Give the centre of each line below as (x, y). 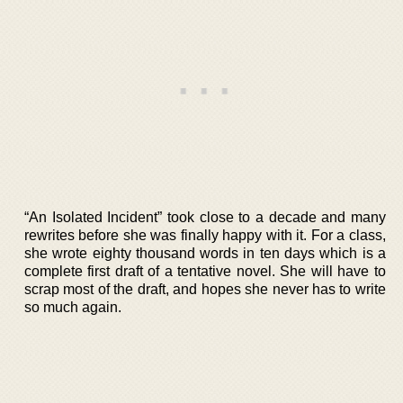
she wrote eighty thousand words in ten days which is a (205, 253)
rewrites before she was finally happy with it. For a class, (205, 235)
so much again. (73, 307)
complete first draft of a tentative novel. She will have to (205, 271)
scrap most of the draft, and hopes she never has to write (205, 289)
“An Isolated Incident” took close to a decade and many (205, 217)
